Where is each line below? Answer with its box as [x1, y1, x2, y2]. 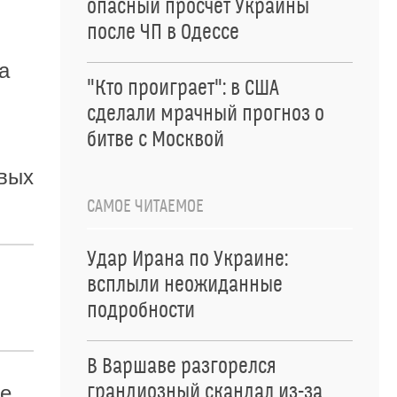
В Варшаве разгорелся [87, 354, 276, 379]
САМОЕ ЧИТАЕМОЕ [87, 196, 204, 217]
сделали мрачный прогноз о [87, 102, 324, 127]
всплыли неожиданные [87, 273, 283, 298]
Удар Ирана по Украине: [87, 247, 288, 272]
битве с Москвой [87, 128, 224, 152]
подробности [87, 299, 195, 323]
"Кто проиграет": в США [87, 76, 279, 101]
